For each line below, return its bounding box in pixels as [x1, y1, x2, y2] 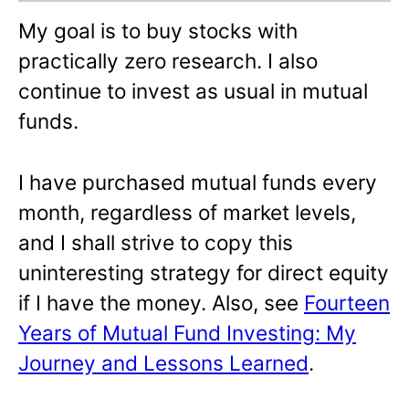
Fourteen [304, 290, 390, 316]
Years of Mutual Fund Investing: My [18, 320, 356, 346]
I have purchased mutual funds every [18, 170, 377, 195]
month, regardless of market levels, [18, 200, 356, 225]
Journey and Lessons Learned [18, 351, 309, 376]
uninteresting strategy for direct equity [18, 260, 389, 286]
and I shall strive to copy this [18, 230, 293, 256]
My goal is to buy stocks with [18, 18, 298, 44]
